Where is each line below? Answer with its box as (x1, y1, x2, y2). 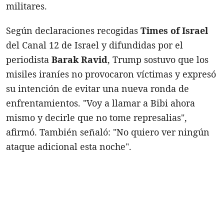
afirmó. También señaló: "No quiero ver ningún (6, 125, 209, 138)
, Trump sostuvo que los (107, 53, 208, 65)
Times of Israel (140, 24, 208, 36)
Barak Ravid (51, 53, 107, 65)
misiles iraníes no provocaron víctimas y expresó (6, 67, 216, 80)
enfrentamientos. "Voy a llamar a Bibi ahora (6, 96, 195, 109)
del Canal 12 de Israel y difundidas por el (6, 38, 183, 51)
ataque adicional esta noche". (6, 140, 131, 152)
